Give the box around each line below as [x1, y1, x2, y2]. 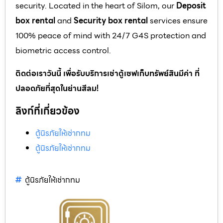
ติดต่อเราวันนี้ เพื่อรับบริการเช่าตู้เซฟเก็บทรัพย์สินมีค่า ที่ [15, 67, 200, 80]
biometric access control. [15, 44, 111, 57]
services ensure [148, 14, 208, 27]
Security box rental [74, 14, 148, 27]
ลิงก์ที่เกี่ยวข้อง [15, 103, 80, 119]
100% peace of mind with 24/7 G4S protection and [15, 29, 206, 42]
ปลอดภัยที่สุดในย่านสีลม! [15, 82, 99, 95]
